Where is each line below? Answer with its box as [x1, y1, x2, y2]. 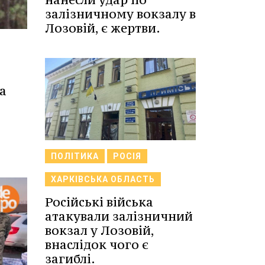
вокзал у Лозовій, [45, 222, 154, 238]
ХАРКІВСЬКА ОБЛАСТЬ [51, 174, 155, 184]
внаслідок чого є [45, 236, 148, 253]
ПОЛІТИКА [51, 151, 99, 161]
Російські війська [45, 193, 153, 210]
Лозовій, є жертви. [45, 20, 160, 36]
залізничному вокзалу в [45, 6, 196, 22]
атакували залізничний [45, 208, 193, 224]
